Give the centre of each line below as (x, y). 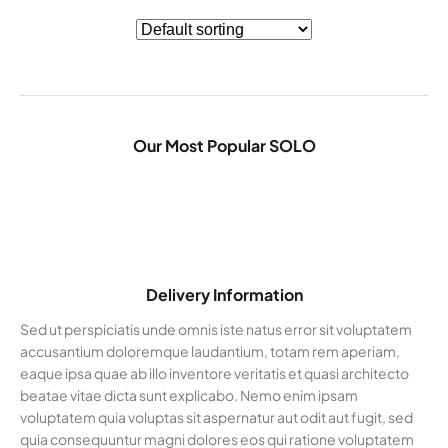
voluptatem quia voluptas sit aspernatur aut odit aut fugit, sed (216, 416)
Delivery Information (224, 294)
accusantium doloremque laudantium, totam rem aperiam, (210, 350)
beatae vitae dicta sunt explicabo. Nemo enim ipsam (189, 394)
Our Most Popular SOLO (224, 145)
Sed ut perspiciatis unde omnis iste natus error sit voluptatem (216, 328)
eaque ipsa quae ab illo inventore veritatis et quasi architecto (214, 372)
